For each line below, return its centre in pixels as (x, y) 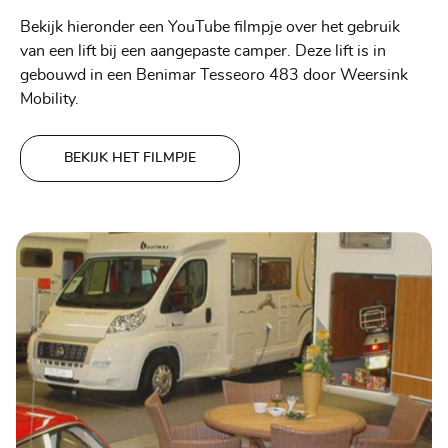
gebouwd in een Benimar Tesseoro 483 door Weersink (214, 75)
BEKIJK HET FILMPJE (130, 158)
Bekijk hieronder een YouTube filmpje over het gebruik (210, 27)
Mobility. (50, 99)
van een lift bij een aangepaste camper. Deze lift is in (203, 51)
